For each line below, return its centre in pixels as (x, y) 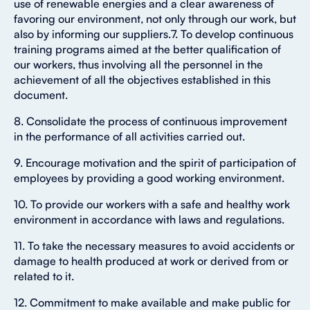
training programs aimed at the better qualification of (147, 49)
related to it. (44, 276)
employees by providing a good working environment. (149, 178)
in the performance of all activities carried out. (129, 137)
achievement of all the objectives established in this (142, 80)
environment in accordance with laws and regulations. (149, 220)
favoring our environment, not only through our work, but (155, 19)
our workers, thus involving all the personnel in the (138, 65)
